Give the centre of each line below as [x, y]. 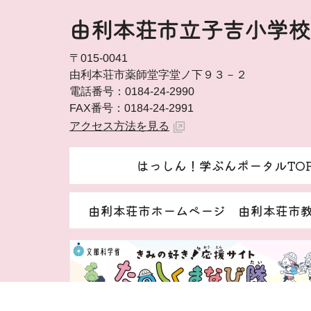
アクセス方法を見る [119, 126]
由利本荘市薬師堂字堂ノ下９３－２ [158, 75]
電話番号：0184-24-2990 [132, 91]
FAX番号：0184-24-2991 [131, 108]
